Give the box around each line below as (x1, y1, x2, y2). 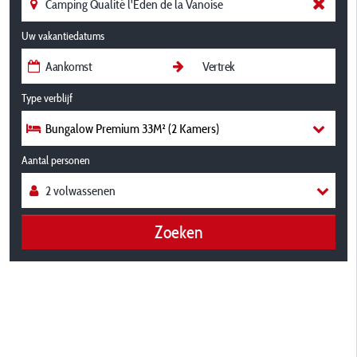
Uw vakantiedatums (22, 29, 104, 43)
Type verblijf (22, 91, 73, 105)
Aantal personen (22, 153, 90, 167)
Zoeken (155, 220, 202, 243)
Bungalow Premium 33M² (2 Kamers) (45, 120, 219, 136)
